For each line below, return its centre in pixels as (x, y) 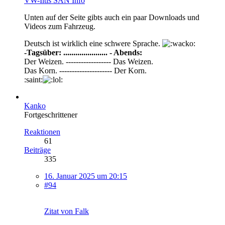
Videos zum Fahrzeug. (60, 26)
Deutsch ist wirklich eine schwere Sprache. (93, 43)
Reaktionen (42, 132)
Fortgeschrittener (51, 115)
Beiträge (37, 150)
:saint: (33, 79)
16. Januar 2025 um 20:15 (86, 176)
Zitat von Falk (67, 211)
